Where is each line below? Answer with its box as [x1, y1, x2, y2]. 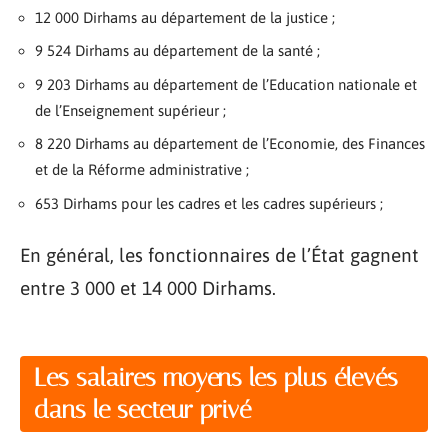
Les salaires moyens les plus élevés [34, 362, 398, 392]
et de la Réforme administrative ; [35, 161, 249, 179]
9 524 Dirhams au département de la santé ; [35, 42, 320, 60]
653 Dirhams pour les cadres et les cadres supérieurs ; [35, 194, 383, 212]
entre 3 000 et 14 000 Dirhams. [20, 277, 276, 300]
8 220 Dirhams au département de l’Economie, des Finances [35, 135, 425, 153]
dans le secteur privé [34, 394, 251, 424]
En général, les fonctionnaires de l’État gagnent [20, 244, 419, 267]
